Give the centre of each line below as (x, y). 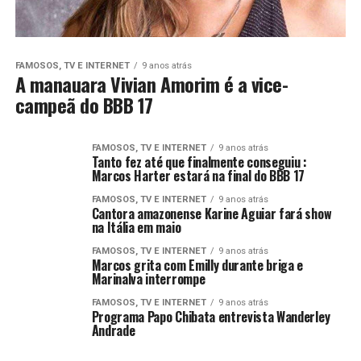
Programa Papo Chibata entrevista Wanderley (211, 317)
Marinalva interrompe (148, 279)
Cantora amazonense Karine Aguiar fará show (212, 214)
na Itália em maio (136, 228)
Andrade (113, 331)
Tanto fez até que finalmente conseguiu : (199, 162)
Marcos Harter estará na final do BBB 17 (198, 176)
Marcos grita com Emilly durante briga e (197, 266)
